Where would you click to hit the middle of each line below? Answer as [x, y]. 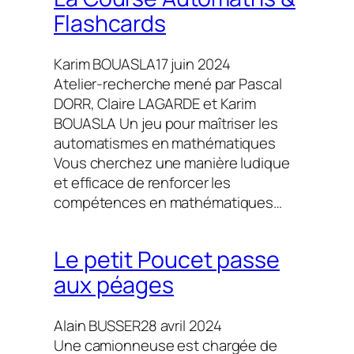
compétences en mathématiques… [168, 203]
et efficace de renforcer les [143, 183]
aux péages [114, 284]
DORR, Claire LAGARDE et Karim [155, 104]
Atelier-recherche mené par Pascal [168, 84]
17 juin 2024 [193, 64]
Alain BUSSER [97, 326]
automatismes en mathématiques [165, 143]
